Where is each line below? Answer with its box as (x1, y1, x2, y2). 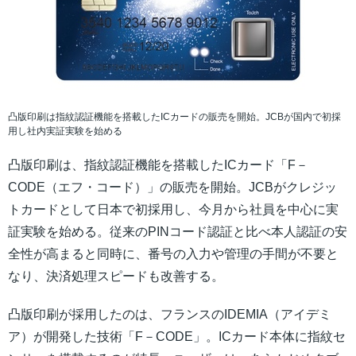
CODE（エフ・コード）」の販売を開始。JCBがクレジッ (8, 180, 337, 195)
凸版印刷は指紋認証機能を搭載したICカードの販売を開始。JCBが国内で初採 (8, 111, 341, 123)
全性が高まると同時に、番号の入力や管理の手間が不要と (8, 247, 339, 261)
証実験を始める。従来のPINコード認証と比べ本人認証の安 (8, 225, 347, 239)
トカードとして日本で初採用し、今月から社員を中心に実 (8, 203, 339, 217)
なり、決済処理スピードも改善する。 (8, 269, 224, 284)
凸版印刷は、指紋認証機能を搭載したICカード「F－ (8, 158, 308, 172)
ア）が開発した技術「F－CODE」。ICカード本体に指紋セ (8, 330, 346, 344)
